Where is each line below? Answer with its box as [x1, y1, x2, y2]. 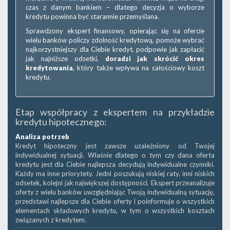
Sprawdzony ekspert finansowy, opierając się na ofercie [26, 27, 204, 35]
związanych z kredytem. [15, 216, 86, 224]
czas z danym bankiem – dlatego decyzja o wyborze [26, 3, 204, 11]
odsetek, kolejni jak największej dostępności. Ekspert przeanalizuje [15, 179, 215, 187]
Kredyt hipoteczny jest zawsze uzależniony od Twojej [15, 142, 215, 150]
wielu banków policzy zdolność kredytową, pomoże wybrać [26, 36, 204, 44]
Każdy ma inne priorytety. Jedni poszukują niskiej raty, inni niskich [15, 169, 215, 178]
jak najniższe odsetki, [26, 54, 105, 63]
